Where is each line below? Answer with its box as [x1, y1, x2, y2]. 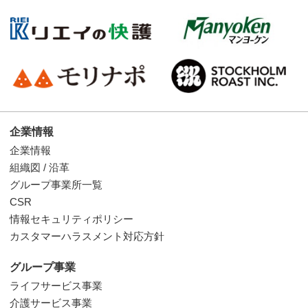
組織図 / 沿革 [10, 162, 69, 174]
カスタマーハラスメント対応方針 [10, 230, 164, 243]
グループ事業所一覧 [10, 179, 102, 191]
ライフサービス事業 [10, 280, 102, 292]
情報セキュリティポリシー [10, 213, 133, 225]
